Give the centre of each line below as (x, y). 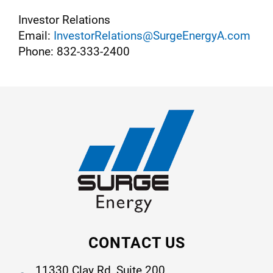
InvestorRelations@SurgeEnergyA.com (152, 36)
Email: (36, 36)
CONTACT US (136, 243)
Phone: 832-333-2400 (74, 52)
